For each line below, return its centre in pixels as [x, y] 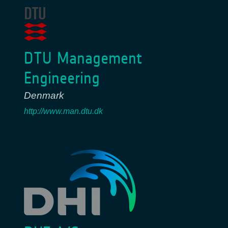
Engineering [62, 78]
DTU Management [83, 59]
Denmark [44, 96]
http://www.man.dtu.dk [63, 111]
